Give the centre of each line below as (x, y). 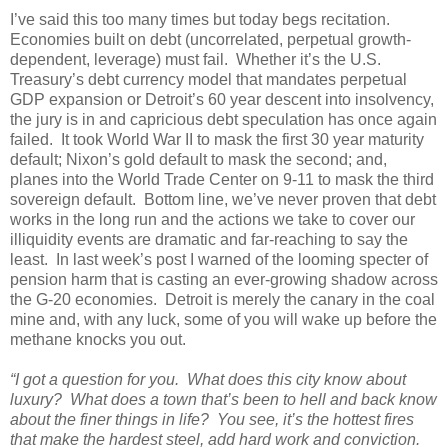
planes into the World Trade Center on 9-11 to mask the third (222, 179)
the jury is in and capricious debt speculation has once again (223, 119)
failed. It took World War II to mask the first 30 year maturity (217, 139)
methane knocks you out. (98, 339)
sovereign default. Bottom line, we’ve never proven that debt (223, 199)
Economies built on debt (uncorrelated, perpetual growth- (210, 39)
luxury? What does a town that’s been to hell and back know (223, 399)
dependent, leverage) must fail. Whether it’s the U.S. (195, 59)
